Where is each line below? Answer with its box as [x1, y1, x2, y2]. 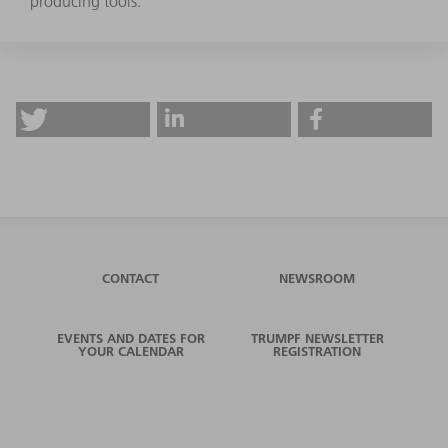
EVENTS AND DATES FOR [56, 329, 205, 346]
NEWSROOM [279, 269, 356, 286]
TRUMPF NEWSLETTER [250, 329, 384, 346]
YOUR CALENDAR [77, 342, 184, 359]
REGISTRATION [273, 342, 362, 359]
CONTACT [102, 269, 160, 286]
